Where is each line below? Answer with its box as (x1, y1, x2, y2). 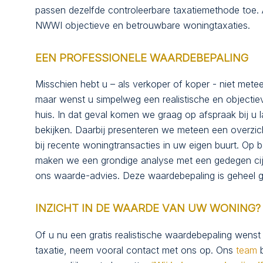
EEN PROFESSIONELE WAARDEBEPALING (35, 50, 251, 65)
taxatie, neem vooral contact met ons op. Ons (35, 244, 236, 257)
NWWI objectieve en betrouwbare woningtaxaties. (35, 19, 250, 31)
